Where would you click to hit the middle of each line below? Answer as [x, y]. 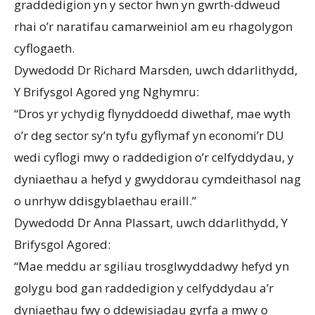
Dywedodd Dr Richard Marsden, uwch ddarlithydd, [156, 70]
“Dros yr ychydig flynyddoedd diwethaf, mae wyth [152, 113]
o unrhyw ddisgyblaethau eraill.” [105, 200]
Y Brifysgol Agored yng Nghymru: [107, 91]
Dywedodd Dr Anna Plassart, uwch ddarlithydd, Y [151, 222]
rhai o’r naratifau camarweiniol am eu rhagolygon [153, 26]
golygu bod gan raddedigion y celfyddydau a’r [144, 288]
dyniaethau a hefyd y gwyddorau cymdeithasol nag [157, 179]
